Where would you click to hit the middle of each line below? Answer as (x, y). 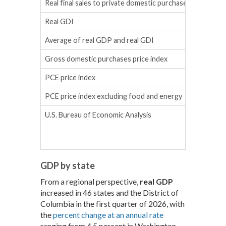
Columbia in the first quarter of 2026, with (112, 204)
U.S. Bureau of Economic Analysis (98, 115)
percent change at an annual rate (108, 215)
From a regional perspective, (90, 182)
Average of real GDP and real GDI (99, 40)
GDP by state (68, 166)
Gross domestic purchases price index (106, 59)
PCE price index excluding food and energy (114, 96)
